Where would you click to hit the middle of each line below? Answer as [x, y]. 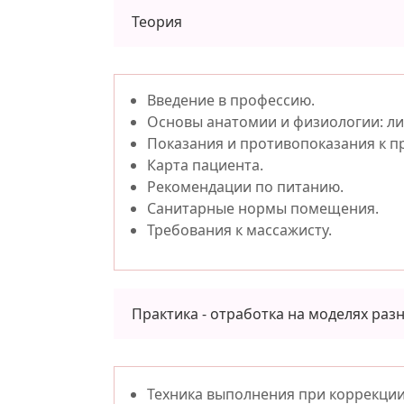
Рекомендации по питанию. [245, 187]
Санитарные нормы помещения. [263, 208]
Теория [157, 22]
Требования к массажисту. [239, 230]
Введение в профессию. [231, 100]
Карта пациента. [205, 165]
